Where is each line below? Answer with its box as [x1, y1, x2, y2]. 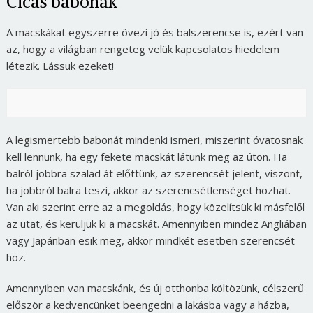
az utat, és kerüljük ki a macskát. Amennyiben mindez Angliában [6, 216, 307, 231]
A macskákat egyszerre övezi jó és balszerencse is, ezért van [6, 24, 303, 39]
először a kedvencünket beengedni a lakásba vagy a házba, [6, 297, 289, 312]
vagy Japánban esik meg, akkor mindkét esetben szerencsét [6, 233, 295, 247]
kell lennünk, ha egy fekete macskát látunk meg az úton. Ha [6, 149, 287, 163]
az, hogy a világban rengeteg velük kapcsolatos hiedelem [6, 41, 279, 56]
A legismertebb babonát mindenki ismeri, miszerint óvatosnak [6, 132, 303, 147]
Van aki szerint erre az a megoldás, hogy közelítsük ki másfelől [6, 199, 305, 214]
